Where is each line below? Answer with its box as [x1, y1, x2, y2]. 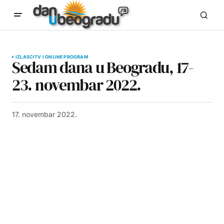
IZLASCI [15, 54, 35, 59]
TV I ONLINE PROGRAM [34, 54, 88, 59]
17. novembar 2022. [12, 110, 77, 118]
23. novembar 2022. [12, 74, 141, 96]
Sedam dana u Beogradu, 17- [12, 56, 193, 78]
